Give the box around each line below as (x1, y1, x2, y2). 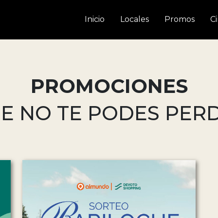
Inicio (85, 14, 105, 24)
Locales (120, 14, 149, 24)
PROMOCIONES (30, 74, 188, 98)
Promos (164, 14, 195, 24)
